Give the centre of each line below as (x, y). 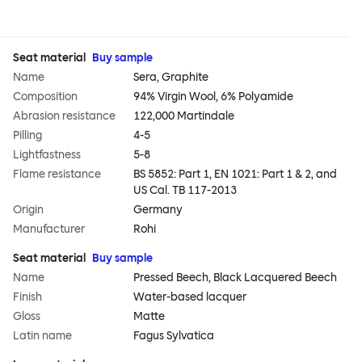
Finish (27, 297)
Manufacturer (49, 229)
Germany (158, 210)
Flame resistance (57, 175)
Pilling (27, 136)
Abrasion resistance (64, 116)
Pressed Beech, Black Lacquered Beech (236, 278)
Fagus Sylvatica (174, 336)
